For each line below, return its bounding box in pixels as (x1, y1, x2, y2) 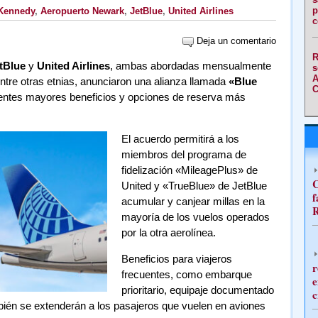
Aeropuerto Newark (40, 6, 124, 16)
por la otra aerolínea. (121, 226, 216, 238)
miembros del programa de (121, 148, 246, 160)
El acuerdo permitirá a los (121, 133, 239, 145)
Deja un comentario (193, 35, 276, 46)
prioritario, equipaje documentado (121, 284, 274, 296)
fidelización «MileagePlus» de (121, 164, 258, 176)
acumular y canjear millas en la (121, 195, 265, 207)
